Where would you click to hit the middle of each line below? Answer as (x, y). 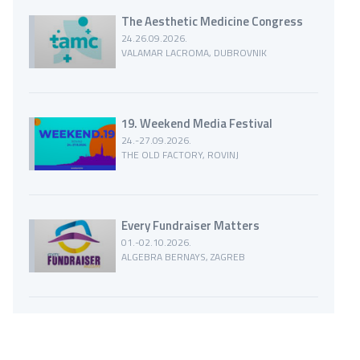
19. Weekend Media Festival (197, 123)
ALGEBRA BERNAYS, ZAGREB (184, 257)
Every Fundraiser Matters (191, 225)
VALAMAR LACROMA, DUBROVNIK (194, 53)
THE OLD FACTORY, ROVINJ (180, 155)
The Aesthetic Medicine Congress (213, 21)
